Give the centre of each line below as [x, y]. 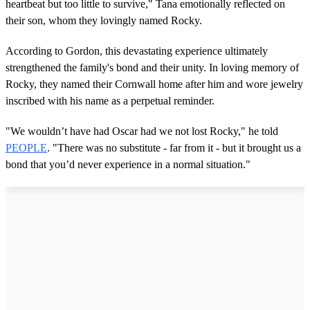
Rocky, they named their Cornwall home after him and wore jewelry [154, 84]
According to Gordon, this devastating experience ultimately [137, 51]
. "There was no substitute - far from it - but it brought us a [174, 147]
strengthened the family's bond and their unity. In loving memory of [152, 67]
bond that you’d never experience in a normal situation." [128, 164]
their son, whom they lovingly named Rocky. [104, 20]
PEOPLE [26, 147]
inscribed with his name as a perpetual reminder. [110, 100]
